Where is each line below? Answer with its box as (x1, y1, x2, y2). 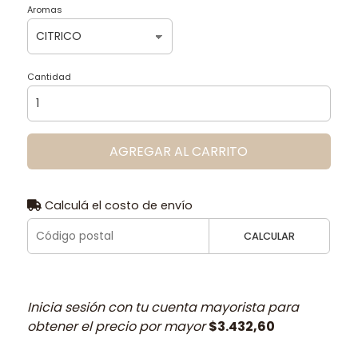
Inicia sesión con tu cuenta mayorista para (26, 297, 299, 316)
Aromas (26, 2, 62, 16)
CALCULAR (244, 229, 296, 243)
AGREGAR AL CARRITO (109, 141, 249, 161)
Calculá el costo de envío (41, 197, 193, 213)
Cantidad (26, 70, 71, 83)
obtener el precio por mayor (26, 316, 209, 336)
